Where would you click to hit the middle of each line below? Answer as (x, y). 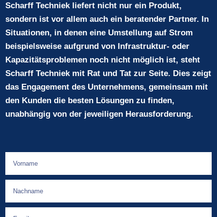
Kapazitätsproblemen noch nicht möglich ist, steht (103, 60)
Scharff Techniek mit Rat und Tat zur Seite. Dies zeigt (108, 73)
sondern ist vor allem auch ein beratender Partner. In (107, 19)
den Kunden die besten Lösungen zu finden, (90, 100)
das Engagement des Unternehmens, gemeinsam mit (107, 87)
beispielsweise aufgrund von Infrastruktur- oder (98, 46)
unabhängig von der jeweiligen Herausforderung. (100, 114)
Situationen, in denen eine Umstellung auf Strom (99, 32)
